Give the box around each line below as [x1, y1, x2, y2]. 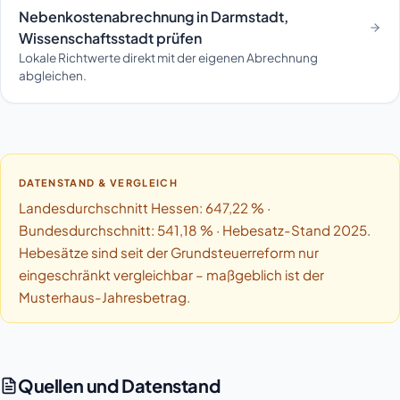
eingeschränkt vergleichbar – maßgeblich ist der [19, 266, 324, 284]
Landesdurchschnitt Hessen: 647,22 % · [19, 199, 271, 217]
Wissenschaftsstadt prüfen [19, 29, 202, 48]
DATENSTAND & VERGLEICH [19, 176, 179, 188]
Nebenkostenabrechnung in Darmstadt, [19, 7, 288, 27]
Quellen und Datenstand [18, 373, 221, 396]
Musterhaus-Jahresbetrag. [19, 288, 190, 306]
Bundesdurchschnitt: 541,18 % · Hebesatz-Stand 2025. [19, 221, 371, 239]
